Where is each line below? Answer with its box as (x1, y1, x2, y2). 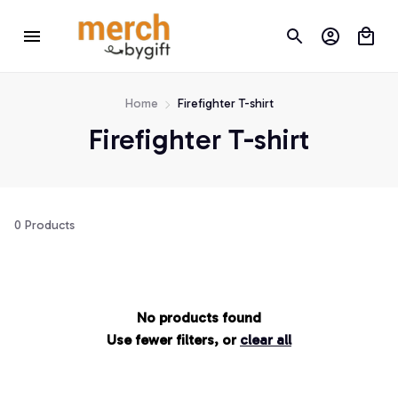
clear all (240, 331, 291, 349)
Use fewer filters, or (107, 331, 240, 349)
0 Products (14, 218, 75, 234)
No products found (137, 309, 261, 327)
